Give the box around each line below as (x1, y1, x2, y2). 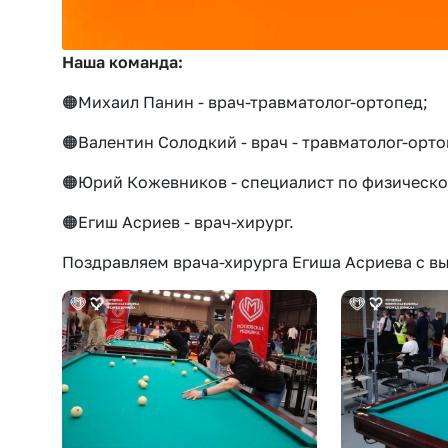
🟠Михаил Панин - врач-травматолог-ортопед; (62, 91, 428, 112)
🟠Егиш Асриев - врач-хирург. (62, 211, 294, 232)
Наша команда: (62, 51, 183, 72)
